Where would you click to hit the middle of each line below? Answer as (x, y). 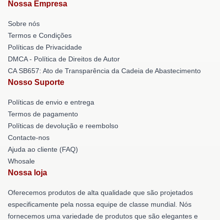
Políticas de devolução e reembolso (63, 125)
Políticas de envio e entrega (51, 102)
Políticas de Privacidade (45, 47)
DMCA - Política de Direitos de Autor (64, 59)
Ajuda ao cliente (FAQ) (43, 149)
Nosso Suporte (36, 82)
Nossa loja (27, 172)
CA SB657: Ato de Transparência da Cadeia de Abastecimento (104, 70)
